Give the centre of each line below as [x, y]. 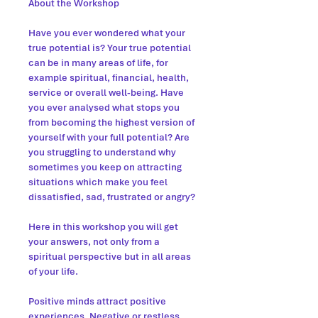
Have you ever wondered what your [107, 33]
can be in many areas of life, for [98, 63]
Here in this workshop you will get [103, 227]
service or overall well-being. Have [106, 93]
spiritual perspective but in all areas [110, 257]
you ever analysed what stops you [104, 108]
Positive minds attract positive [97, 301]
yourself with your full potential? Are [109, 137]
